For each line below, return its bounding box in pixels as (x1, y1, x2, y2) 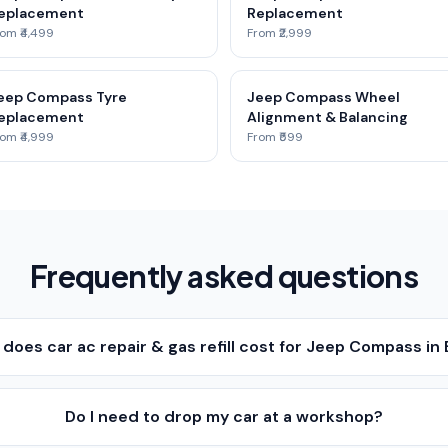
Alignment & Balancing (247, 108, 408, 126)
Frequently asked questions (29, 257, 419, 295)
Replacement (247, 4, 343, 22)
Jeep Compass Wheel (247, 88, 400, 106)
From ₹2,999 (247, 25, 312, 41)
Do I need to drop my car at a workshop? (65, 406, 384, 427)
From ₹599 (247, 129, 303, 145)
